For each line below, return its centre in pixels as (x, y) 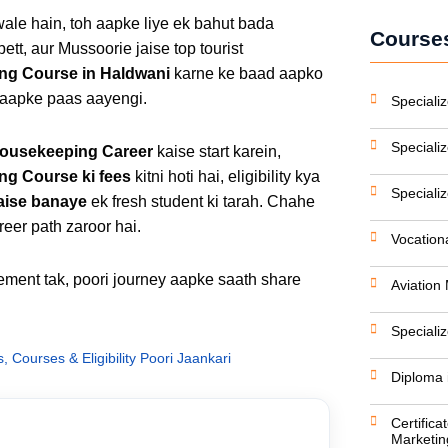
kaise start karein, (217, 151)
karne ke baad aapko (246, 73)
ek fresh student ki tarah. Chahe (201, 201)
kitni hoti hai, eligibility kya (225, 176)
